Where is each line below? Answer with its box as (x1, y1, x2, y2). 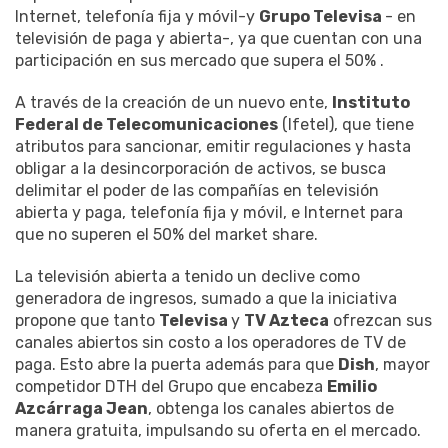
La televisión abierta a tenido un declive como (15, 267, 360, 287)
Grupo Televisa (259, 7, 385, 27)
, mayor (375, 355, 430, 375)
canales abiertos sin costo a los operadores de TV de (15, 333, 406, 353)
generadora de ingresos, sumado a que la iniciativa (15, 289, 397, 309)
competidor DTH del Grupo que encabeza (15, 377, 327, 397)
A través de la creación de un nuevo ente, (15, 93, 332, 113)
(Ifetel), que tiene (278, 115, 414, 135)
